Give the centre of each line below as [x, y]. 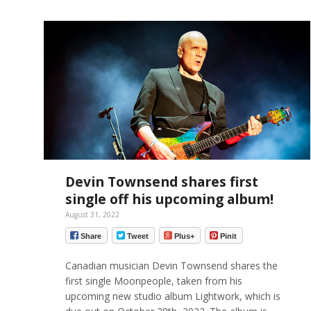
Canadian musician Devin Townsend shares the [171, 265]
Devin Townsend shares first [161, 182]
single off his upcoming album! [169, 199]
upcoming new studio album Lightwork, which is [173, 296]
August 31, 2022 [92, 215]
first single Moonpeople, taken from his [153, 280]
